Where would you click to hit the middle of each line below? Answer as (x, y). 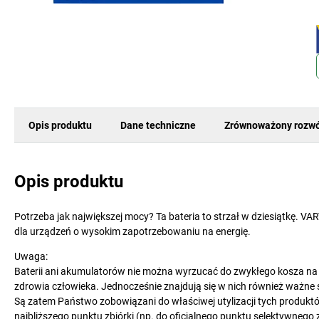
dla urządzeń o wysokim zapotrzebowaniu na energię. (132, 231)
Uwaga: (31, 256)
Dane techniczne (158, 125)
